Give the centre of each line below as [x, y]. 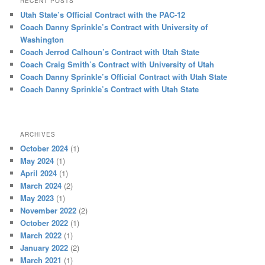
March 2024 [41, 185]
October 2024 [44, 148]
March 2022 [41, 235]
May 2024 [37, 160]
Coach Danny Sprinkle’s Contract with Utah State [110, 89]
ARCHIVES [38, 134]
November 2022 [49, 210]
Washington [42, 39]
